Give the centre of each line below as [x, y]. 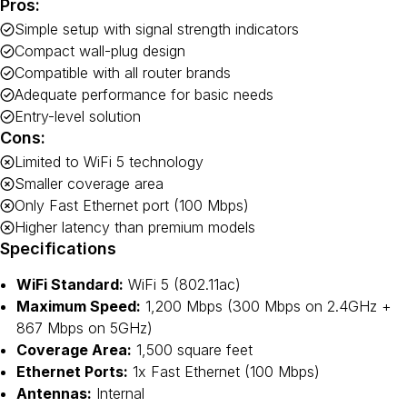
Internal [118, 393]
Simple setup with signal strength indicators [157, 29]
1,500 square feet [192, 350]
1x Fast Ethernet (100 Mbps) [224, 372]
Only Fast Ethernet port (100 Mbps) [132, 205]
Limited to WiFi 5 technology [109, 162]
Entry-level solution [78, 116]
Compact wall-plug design [100, 51]
